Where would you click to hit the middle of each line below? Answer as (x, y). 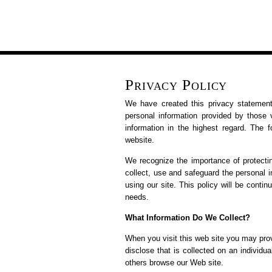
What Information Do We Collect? (188, 218)
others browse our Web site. (174, 263)
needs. (137, 197)
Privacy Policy (176, 85)
